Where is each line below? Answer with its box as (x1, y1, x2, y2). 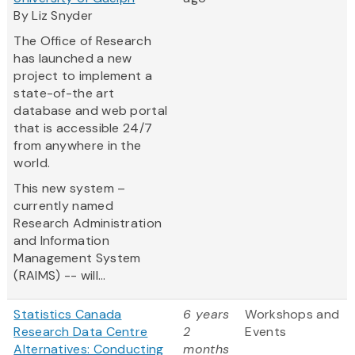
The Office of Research (13, 32, 151, 50)
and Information (13, 232, 109, 250)
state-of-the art (13, 85, 115, 102)
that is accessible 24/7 (13, 120, 153, 137)
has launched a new (13, 50, 132, 67)
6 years (183, 306, 230, 323)
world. (13, 155, 51, 172)
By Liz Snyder (13, 7, 94, 25)
